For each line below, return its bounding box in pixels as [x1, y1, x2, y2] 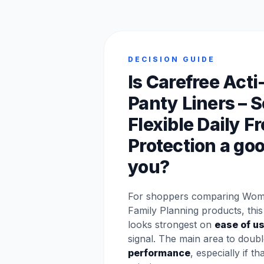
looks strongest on [128, 219, 214, 230]
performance [128, 247, 190, 259]
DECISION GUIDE [128, 55, 215, 64]
